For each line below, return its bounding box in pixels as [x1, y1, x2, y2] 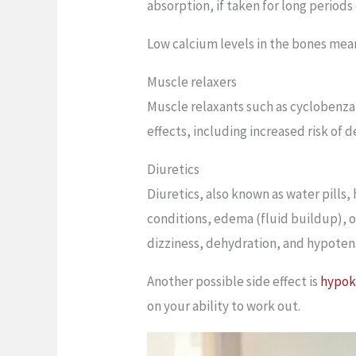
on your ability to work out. [147, 296, 301, 315]
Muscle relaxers [147, 72, 238, 91]
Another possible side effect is [147, 272, 321, 290]
